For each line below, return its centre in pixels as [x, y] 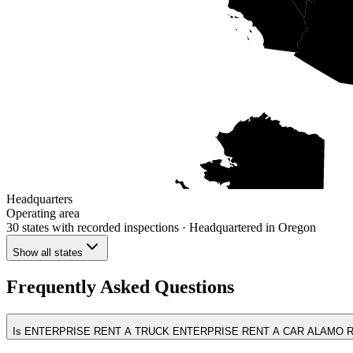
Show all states [48, 252]
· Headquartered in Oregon [247, 227]
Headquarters [39, 199]
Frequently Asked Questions [120, 286]
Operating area [43, 213]
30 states [28, 227]
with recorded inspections [114, 227]
